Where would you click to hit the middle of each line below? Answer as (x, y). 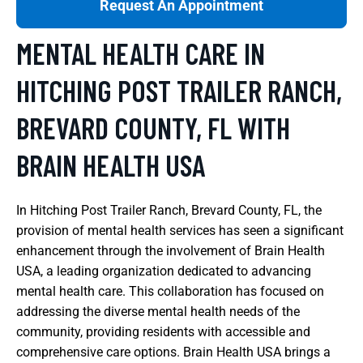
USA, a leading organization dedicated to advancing (164, 271)
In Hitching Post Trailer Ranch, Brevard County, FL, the (169, 210)
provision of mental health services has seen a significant (180, 230)
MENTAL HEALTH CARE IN (141, 53)
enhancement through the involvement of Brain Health (171, 250)
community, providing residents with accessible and (163, 331)
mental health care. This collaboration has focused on (170, 291)
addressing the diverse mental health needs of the (158, 311)
